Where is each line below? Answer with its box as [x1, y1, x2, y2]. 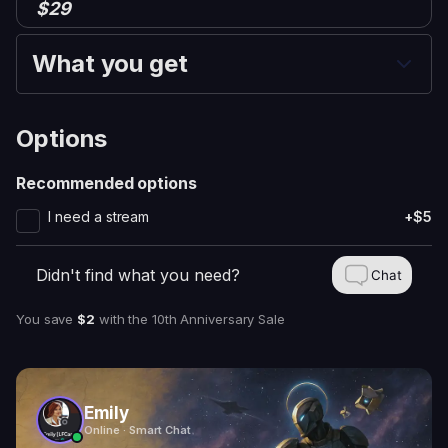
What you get [32, 49, 188, 78]
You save [16, 311, 78, 327]
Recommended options [16, 173, 198, 193]
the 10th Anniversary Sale [128, 311, 285, 327]
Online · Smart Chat [84, 423, 191, 437]
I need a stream [48, 208, 150, 225]
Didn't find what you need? [36, 265, 240, 285]
